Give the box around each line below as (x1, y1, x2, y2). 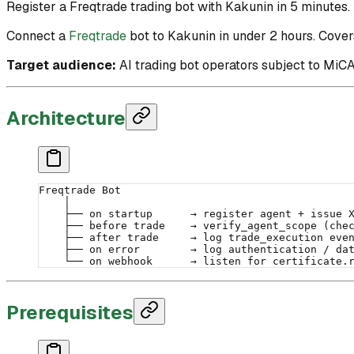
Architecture (6, 105, 126, 130)
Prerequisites (6, 299, 134, 325)
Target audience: (6, 56, 116, 73)
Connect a (6, 27, 69, 44)
